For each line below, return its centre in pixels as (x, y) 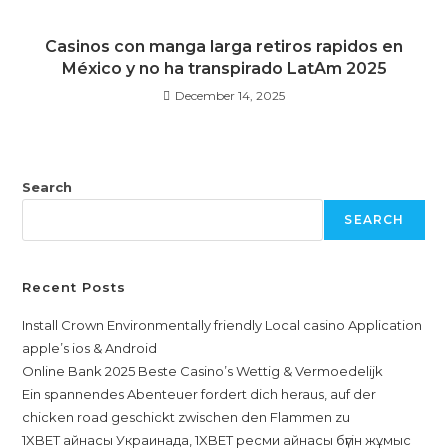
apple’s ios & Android (90, 348)
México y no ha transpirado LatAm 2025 (224, 68)
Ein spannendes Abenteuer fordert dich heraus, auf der (199, 394)
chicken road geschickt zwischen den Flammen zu (186, 417)
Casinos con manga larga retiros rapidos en (224, 46)
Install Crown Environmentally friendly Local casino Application (222, 325)
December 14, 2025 (230, 95)
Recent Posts (74, 287)
